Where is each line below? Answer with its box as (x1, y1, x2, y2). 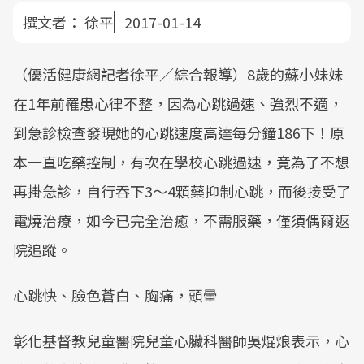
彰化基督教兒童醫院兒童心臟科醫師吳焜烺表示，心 (13, 330, 349, 351)
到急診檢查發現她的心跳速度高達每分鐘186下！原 (13, 122, 344, 143)
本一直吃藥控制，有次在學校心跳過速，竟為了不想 (13, 151, 349, 172)
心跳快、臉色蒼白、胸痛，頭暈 (13, 284, 218, 305)
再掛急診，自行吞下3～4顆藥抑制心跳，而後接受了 (13, 180, 351, 201)
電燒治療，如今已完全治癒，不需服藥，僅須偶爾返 (13, 210, 349, 231)
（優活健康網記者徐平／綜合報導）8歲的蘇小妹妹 (13, 63, 343, 84)
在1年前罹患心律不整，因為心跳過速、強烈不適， (13, 93, 343, 114)
